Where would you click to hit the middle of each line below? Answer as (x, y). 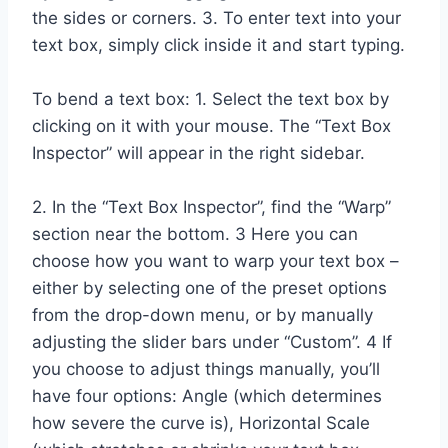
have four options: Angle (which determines (207, 395)
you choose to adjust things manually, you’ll (206, 368)
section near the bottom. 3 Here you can (195, 233)
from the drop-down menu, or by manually (202, 314)
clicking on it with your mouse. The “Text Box (211, 125)
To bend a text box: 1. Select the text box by (210, 98)
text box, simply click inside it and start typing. (218, 44)
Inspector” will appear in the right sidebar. (198, 152)
